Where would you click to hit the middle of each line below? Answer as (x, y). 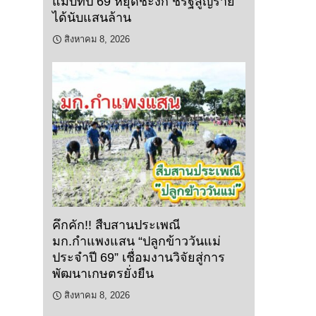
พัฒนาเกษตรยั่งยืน (103, 274)
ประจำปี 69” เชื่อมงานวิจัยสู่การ (139, 258)
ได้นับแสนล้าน (92, 18)
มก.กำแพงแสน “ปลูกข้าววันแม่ (136, 242)
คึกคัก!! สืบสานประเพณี (116, 225)
